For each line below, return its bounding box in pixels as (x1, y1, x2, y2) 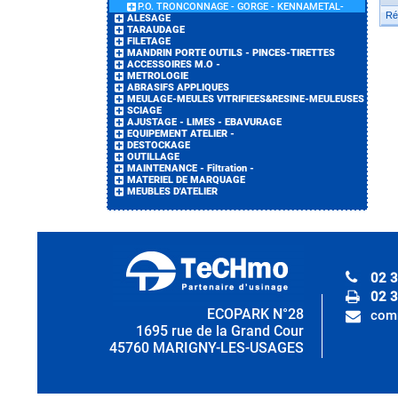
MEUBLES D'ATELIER (127, 186, 218, 197)
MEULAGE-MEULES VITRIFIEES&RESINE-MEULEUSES (127, 93, 364, 105)
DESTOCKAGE (127, 139, 190, 151)
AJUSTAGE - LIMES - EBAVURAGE (127, 116, 282, 128)
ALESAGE (127, 12, 171, 24)
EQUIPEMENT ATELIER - (127, 128, 235, 139)
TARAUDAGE (127, 24, 185, 36)
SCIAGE (127, 105, 162, 116)
